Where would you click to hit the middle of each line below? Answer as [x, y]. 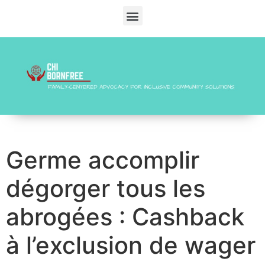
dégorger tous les [106, 189]
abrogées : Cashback [125, 217]
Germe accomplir [103, 160]
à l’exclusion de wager [131, 245]
